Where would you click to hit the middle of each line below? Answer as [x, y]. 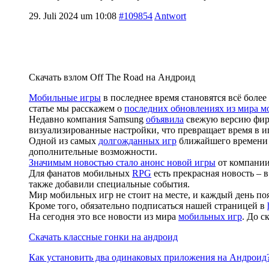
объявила [165, 119]
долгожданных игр [138, 141]
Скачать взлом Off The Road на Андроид [112, 77]
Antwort [170, 16]
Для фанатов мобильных [80, 173]
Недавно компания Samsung [87, 119]
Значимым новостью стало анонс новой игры [122, 162]
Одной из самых [64, 141]
